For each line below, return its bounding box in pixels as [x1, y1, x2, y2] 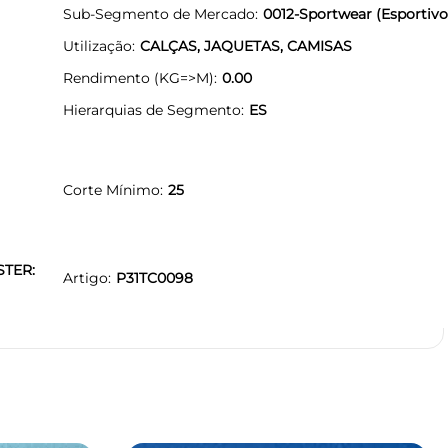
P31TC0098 [116, 268, 193, 287]
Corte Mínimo [63, 180, 160, 199]
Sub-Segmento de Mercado [63, 4, 255, 23]
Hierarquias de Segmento [63, 100, 241, 119]
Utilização [63, 36, 132, 55]
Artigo [63, 268, 108, 287]
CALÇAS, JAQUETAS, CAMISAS [140, 36, 352, 55]
